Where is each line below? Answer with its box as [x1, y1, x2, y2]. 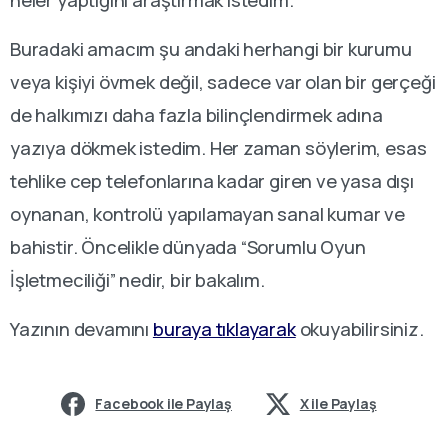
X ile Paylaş [299, 394, 377, 414]
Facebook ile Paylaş [95, 394, 232, 414]
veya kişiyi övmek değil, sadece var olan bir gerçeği [10, 69, 436, 96]
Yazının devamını [10, 316, 153, 343]
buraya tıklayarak [152, 316, 296, 343]
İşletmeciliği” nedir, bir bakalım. [10, 267, 265, 294]
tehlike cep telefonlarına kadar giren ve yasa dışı [10, 168, 414, 195]
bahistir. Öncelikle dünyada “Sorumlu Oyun [10, 234, 366, 261]
